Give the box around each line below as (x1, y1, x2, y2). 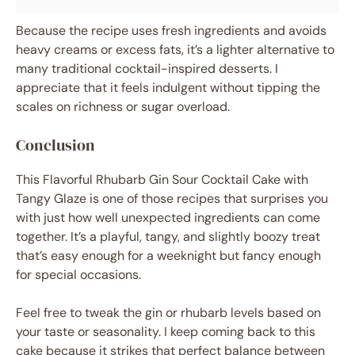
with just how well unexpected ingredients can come (16, 209, 320, 227)
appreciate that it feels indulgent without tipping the (16, 79, 320, 97)
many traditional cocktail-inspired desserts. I (16, 60, 278, 78)
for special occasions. (16, 266, 141, 284)
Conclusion (16, 134, 95, 157)
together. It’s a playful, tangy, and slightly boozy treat (16, 228, 320, 246)
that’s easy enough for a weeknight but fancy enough (16, 247, 321, 265)
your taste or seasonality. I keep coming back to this (16, 323, 315, 341)
